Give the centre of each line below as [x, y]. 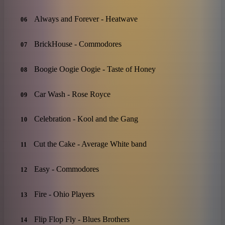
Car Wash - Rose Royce [73, 94]
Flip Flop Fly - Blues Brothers [82, 219]
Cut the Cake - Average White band [90, 144]
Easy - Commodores [67, 169]
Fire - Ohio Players [65, 194]
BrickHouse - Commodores [78, 44]
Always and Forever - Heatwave [86, 19]
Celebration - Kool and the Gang [86, 119]
